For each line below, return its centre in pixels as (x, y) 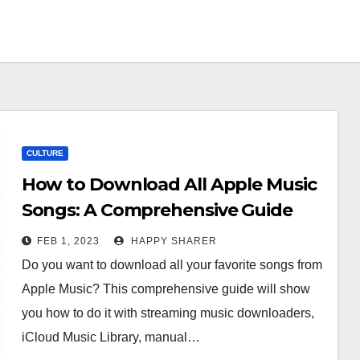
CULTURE (45, 153)
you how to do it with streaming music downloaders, (168, 313)
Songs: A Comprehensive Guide (157, 210)
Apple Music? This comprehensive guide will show (166, 289)
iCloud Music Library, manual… (110, 337)
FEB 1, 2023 (68, 241)
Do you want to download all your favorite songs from (172, 265)
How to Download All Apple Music (169, 184)
